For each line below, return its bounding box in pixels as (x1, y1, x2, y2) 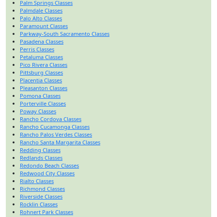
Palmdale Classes (20, 6, 62, 14)
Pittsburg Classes (20, 68, 63, 76)
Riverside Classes (20, 192, 62, 200)
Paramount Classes (20, 22, 68, 30)
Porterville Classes (20, 99, 66, 107)
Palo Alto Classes (20, 14, 62, 22)
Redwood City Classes (20, 169, 75, 177)
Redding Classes (20, 146, 61, 154)
